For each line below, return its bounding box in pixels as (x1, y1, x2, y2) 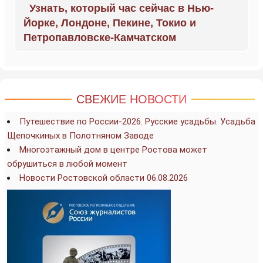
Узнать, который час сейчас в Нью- (29, 2, 214, 14)
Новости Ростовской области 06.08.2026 (19, 173, 188, 183)
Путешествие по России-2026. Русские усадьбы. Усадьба (19, 116, 255, 127)
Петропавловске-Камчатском (23, 32, 176, 43)
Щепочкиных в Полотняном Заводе (7, 130, 154, 141)
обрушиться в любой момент (7, 159, 127, 169)
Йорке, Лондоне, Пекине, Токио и (23, 17, 196, 29)
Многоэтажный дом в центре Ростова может (19, 144, 207, 155)
